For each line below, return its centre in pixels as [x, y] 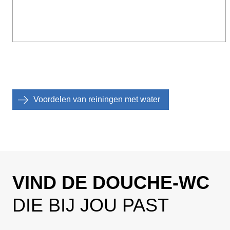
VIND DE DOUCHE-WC [111, 182]
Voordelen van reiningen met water [97, 99]
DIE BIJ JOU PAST [91, 205]
